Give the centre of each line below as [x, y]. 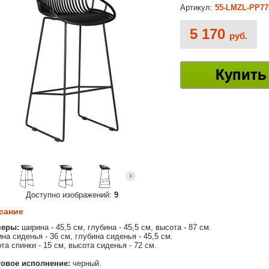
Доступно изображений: [70, 195]
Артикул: [198, 8]
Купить [241, 75]
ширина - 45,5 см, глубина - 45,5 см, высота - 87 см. [115, 228]
